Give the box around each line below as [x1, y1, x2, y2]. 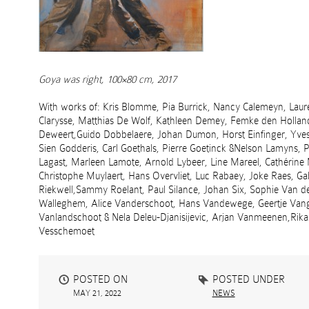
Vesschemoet [39, 226, 94, 237]
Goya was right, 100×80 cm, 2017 [39, 74, 177, 85]
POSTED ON [73, 274, 128, 285]
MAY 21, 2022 [73, 288, 121, 298]
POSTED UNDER [212, 274, 285, 285]
